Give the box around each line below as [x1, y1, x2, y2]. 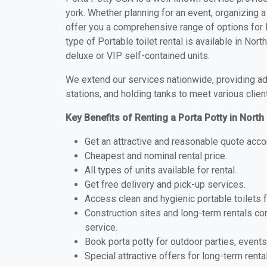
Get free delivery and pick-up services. [85, 179, 246, 190]
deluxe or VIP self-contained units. [66, 50, 210, 61]
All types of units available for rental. [85, 164, 237, 176]
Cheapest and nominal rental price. [85, 150, 227, 162]
